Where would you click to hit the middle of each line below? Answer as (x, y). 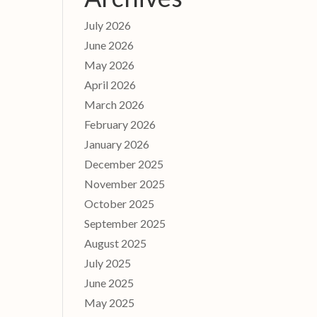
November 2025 (125, 183)
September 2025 (125, 223)
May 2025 (110, 302)
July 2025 (108, 263)
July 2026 (108, 25)
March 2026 (115, 104)
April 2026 (110, 84)
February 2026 (120, 124)
